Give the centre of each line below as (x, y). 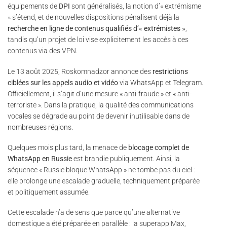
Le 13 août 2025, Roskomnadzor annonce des (80, 71)
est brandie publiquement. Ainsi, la (126, 158)
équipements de (33, 6)
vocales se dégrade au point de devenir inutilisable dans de (99, 116)
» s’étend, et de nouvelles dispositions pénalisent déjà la (93, 17)
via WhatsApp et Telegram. (161, 82)
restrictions (170, 71)
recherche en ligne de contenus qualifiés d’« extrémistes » (97, 29)
